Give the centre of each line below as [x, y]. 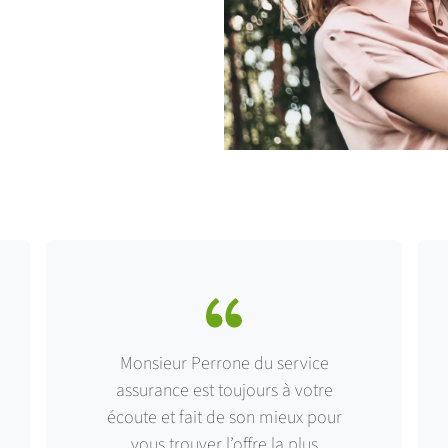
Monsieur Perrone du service [224, 362]
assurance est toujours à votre [224, 389]
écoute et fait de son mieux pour [224, 416]
